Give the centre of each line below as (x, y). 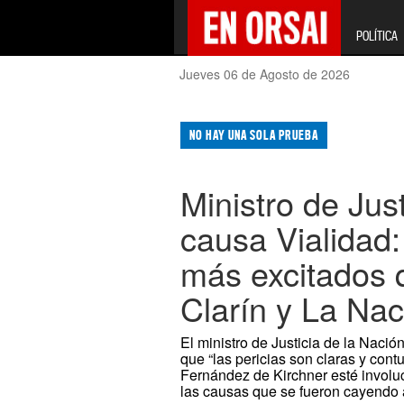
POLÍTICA (376, 36)
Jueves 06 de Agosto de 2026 (265, 74)
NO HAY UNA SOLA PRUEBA (254, 135)
